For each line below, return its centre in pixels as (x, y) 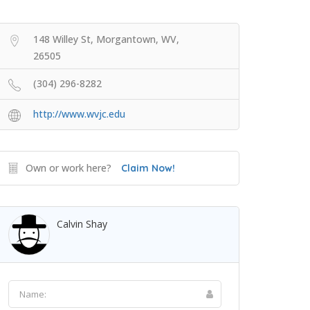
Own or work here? (69, 168)
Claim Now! (148, 168)
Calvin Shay (82, 224)
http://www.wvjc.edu (79, 114)
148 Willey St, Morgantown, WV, (106, 39)
